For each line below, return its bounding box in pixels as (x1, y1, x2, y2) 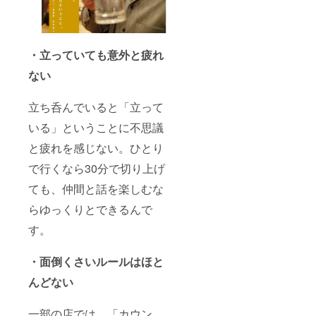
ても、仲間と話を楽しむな (28, 180, 164, 197)
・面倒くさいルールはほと (28, 253, 164, 269)
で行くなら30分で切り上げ (28, 159, 165, 176)
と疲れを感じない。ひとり (28, 139, 164, 156)
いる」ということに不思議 (28, 119, 164, 135)
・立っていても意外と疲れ (28, 46, 164, 63)
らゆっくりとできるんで (28, 200, 152, 217)
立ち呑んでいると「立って (28, 98, 164, 115)
